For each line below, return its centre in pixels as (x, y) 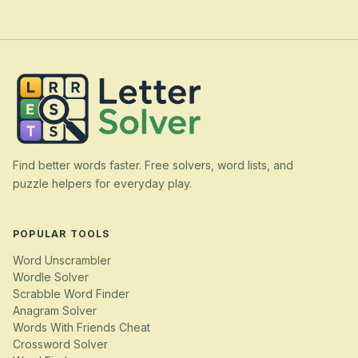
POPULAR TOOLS (62, 234)
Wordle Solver (51, 276)
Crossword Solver (60, 344)
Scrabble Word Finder (71, 293)
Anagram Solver (55, 310)
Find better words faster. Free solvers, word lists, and (153, 165)
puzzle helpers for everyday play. (102, 184)
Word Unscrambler (62, 260)
